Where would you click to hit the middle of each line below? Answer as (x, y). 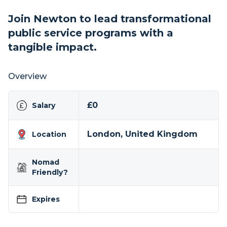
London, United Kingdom (142, 134)
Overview (27, 76)
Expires (46, 199)
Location (49, 134)
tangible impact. (52, 47)
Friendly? (50, 172)
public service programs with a (91, 33)
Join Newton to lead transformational (110, 19)
